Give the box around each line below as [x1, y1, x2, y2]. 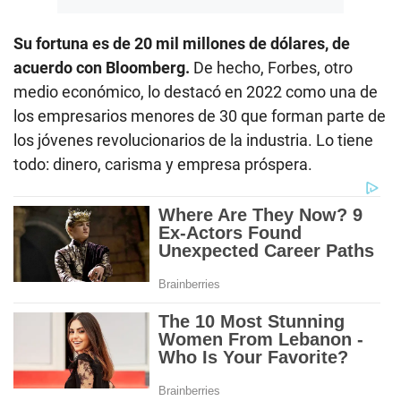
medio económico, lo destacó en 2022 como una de [13, 82, 378, 102]
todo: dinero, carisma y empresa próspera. [13, 155, 312, 175]
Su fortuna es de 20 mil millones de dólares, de [13, 34, 350, 54]
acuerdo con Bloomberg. [13, 58, 190, 78]
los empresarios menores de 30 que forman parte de [13, 107, 386, 126]
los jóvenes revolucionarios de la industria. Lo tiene [13, 131, 373, 150]
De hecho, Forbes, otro [190, 58, 353, 78]
